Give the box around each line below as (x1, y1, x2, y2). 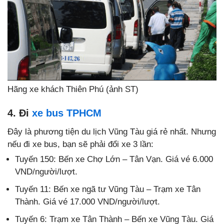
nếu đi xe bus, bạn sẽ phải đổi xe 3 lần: (7, 139, 153, 149)
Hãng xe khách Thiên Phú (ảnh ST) (7, 84, 138, 94)
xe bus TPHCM (32, 107, 101, 119)
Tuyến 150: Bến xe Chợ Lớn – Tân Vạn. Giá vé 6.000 (15, 154, 213, 164)
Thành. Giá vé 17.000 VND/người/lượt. (15, 197, 160, 207)
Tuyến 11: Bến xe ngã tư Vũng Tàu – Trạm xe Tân (15, 184, 200, 194)
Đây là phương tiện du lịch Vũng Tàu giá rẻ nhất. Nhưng (7, 127, 216, 137)
